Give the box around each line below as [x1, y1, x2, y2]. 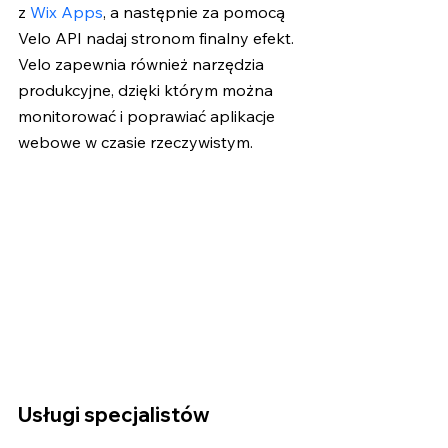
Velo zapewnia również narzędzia [18, 53, 268, 74]
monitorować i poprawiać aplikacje [18, 105, 279, 126]
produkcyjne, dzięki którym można [18, 79, 277, 100]
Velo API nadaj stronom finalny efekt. [18, 27, 298, 48]
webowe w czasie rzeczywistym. [18, 131, 253, 152]
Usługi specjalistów [18, 402, 210, 428]
